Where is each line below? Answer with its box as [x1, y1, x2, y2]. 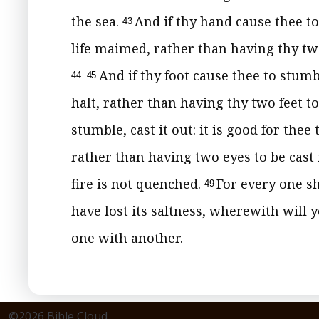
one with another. [71, 229, 183, 246]
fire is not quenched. [71, 175, 204, 192]
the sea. [71, 13, 122, 30]
